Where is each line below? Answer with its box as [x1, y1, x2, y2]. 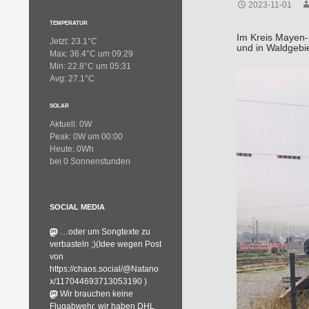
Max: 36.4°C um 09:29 [50, 49, 133, 59]
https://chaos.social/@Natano [50, 264, 159, 274]
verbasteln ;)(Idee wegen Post [50, 239, 161, 249]
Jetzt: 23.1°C [50, 37, 97, 46]
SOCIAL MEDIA [50, 203, 105, 211]
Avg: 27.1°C [50, 74, 94, 83]
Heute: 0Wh [50, 144, 94, 154]
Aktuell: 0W [50, 119, 92, 129]
